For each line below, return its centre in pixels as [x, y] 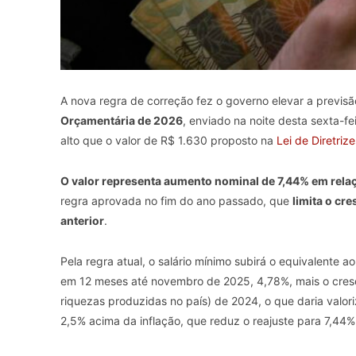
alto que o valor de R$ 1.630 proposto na [168, 141]
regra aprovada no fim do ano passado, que [176, 201]
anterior [82, 221]
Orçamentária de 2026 [122, 121]
